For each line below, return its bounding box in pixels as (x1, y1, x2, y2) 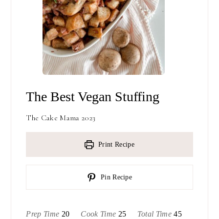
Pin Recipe (98, 173, 132, 181)
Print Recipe (96, 140, 134, 149)
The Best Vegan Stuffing (26, 89, 160, 105)
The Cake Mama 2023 (26, 113, 96, 123)
